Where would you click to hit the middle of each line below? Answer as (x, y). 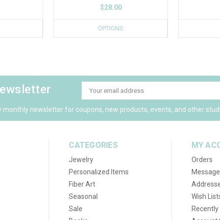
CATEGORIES (93, 145)
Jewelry (81, 159)
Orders (202, 159)
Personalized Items (99, 172)
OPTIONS (110, 28)
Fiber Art (82, 184)
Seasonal (83, 196)
